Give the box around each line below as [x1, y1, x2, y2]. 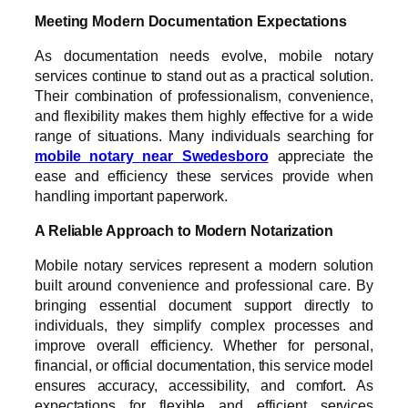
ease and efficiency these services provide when [35, 167, 373, 184]
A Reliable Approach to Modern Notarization [35, 222, 333, 240]
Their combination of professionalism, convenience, [35, 87, 373, 104]
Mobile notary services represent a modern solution [35, 257, 373, 274]
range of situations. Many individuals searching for [35, 127, 373, 144]
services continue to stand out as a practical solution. [35, 66, 373, 84]
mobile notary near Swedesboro [35, 147, 269, 164]
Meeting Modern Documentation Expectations [35, 12, 347, 29]
